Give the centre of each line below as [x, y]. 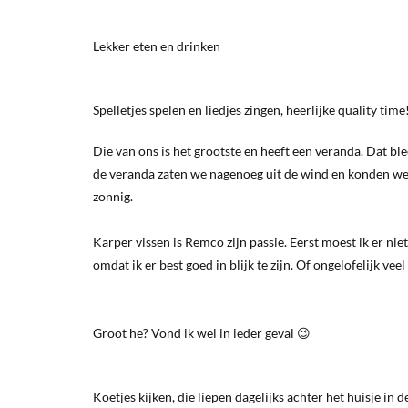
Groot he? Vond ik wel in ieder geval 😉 [202, 332]
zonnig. [113, 196]
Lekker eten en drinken [157, 46]
